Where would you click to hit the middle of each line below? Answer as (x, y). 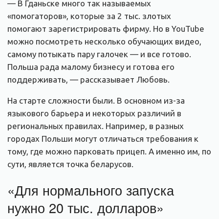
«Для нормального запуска (91, 190)
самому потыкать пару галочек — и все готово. (99, 54)
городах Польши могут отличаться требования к (103, 138)
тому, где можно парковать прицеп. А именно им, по (109, 151)
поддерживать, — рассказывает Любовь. (88, 79)
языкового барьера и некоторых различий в (94, 113)
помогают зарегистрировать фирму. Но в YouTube (106, 28)
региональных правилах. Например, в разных (96, 126)
